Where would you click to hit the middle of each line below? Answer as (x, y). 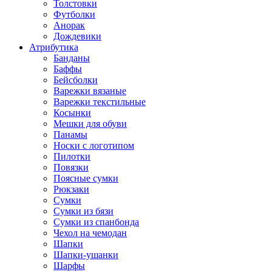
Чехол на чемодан (90, 233)
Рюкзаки (71, 189)
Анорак (69, 25)
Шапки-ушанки (86, 255)
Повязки (71, 168)
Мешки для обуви (90, 124)
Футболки (74, 15)
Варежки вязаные (90, 91)
